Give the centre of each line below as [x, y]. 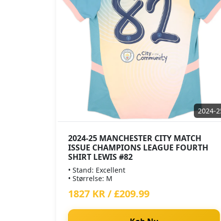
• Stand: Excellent [97, 170]
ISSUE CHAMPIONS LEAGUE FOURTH [138, 147]
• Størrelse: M [90, 178]
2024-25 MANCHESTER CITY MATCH [135, 138]
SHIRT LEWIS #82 [100, 157]
